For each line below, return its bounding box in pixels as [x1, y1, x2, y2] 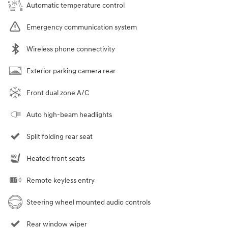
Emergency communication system [26, 23, 137, 32]
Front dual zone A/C [26, 89, 89, 98]
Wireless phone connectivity [26, 45, 115, 54]
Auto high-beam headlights [26, 110, 112, 120]
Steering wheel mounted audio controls [26, 198, 151, 207]
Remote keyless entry [26, 176, 95, 185]
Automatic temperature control [26, 1, 125, 10]
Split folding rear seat [26, 132, 93, 141]
